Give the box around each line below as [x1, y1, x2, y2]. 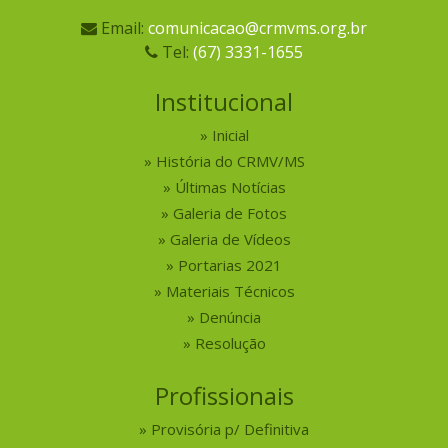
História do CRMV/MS [155, 151, 305, 172]
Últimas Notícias [174, 177, 286, 198]
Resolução [194, 333, 266, 354]
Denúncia [199, 307, 261, 328]
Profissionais [154, 379, 294, 413]
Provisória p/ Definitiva [151, 419, 309, 440]
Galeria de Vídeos [169, 229, 291, 250]
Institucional [155, 85, 293, 119]
